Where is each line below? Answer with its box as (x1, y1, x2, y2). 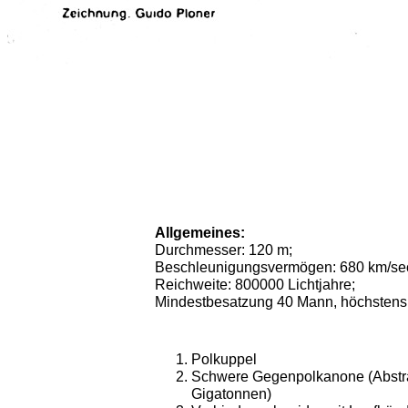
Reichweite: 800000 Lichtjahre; (155, 277, 355, 292)
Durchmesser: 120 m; (155, 242, 292, 258)
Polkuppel (191, 352, 257, 367)
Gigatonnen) (191, 386, 271, 402)
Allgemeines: (155, 225, 245, 240)
